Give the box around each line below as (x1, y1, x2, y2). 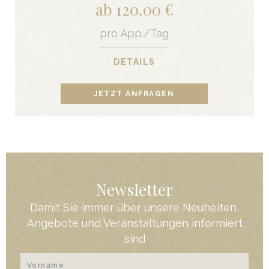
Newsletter (96, 178, 173, 200)
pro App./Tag (100, 26, 169, 40)
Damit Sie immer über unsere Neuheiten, (30, 201, 239, 214)
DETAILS (113, 56, 156, 67)
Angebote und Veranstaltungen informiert (26, 216, 243, 229)
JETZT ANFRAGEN (94, 89, 175, 98)
